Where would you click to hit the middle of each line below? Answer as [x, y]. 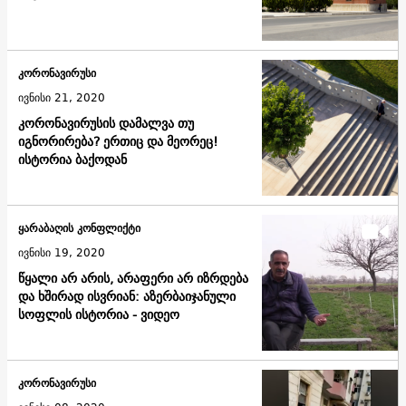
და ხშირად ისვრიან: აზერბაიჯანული [127, 297]
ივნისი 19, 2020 [62, 253]
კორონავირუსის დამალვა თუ [106, 124]
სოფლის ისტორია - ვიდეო [99, 315]
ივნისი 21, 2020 [62, 98]
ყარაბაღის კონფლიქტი [79, 228]
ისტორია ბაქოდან [72, 160]
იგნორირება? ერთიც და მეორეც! [118, 142]
